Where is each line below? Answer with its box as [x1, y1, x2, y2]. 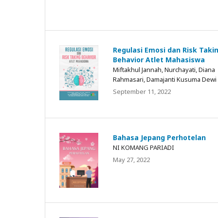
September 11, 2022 [113, 87, 171, 96]
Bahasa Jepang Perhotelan [113, 133, 206, 143]
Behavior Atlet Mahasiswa [113, 54, 205, 64]
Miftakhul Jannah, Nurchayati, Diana [113, 65, 215, 74]
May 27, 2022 [113, 155, 150, 164]
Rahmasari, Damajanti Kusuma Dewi [113, 74, 217, 84]
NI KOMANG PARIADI [113, 143, 174, 152]
